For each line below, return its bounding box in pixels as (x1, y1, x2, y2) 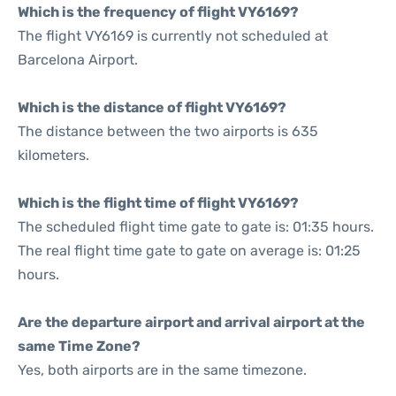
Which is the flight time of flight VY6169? (18, 194, 299, 211)
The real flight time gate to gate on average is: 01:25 (18, 242, 361, 259)
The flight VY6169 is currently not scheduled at (18, 27, 328, 44)
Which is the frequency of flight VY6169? (18, 4, 299, 20)
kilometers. (18, 147, 89, 164)
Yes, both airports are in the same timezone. (18, 362, 307, 378)
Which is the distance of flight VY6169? (18, 99, 286, 116)
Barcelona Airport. (18, 51, 138, 68)
